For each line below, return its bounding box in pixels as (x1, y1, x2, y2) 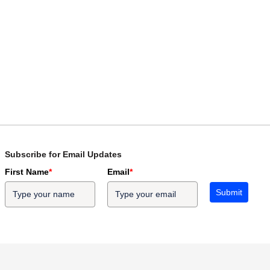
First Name (5, 167, 49, 177)
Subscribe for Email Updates (5, 149, 122, 159)
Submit (216, 187, 243, 197)
